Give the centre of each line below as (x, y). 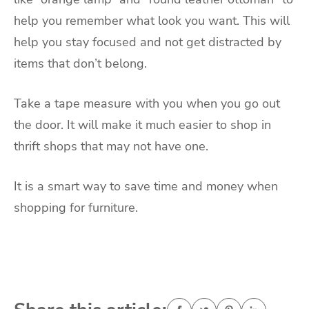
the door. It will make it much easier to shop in (142, 125)
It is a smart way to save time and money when (146, 186)
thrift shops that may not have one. (111, 146)
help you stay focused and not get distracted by (148, 42)
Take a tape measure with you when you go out (147, 103)
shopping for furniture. (76, 207)
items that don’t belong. (80, 64)
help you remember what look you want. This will (152, 21)
